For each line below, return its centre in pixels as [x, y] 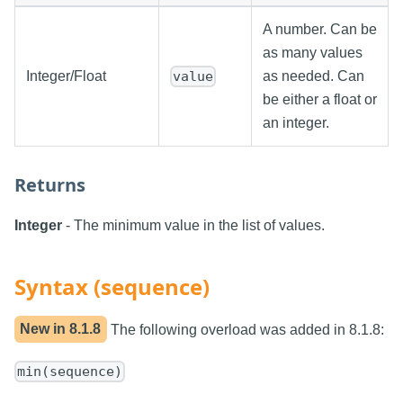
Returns [50, 184]
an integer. [296, 122]
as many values [313, 52]
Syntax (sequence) [112, 286]
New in [45, 329]
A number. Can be [320, 29]
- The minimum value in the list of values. [193, 225]
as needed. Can [313, 76]
